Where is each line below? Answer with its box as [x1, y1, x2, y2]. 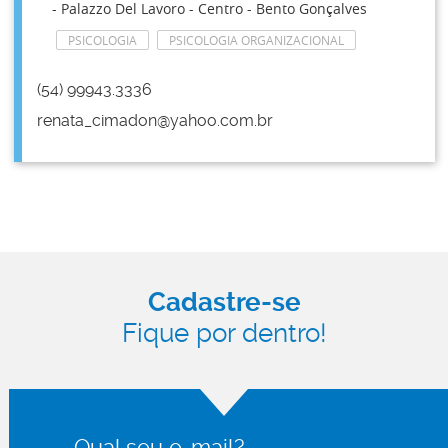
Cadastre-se [147, 287, 301, 317]
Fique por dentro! [121, 318, 327, 348]
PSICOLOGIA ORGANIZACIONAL [168, 32, 344, 48]
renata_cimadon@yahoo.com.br [36, 111, 273, 130]
